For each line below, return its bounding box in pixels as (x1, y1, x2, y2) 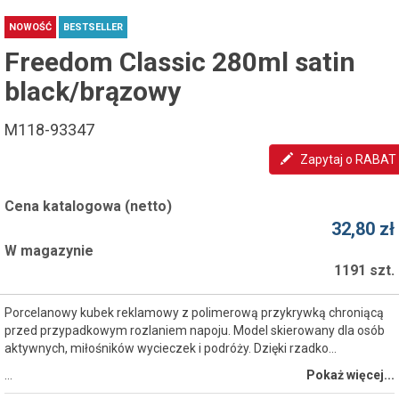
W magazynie (4, 242, 94, 259)
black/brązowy (4, 76, 181, 107)
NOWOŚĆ (9, 21, 52, 33)
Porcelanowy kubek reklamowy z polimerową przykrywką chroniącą (4, 305, 384, 320)
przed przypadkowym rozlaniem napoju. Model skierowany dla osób (4, 323, 385, 338)
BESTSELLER (63, 21, 123, 33)
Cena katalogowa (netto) (4, 198, 172, 215)
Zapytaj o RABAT (300, 152, 396, 167)
